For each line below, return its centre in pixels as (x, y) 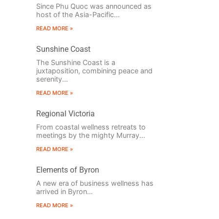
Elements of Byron (67, 170)
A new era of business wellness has (95, 183)
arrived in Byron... (64, 192)
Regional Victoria (65, 114)
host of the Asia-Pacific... (78, 15)
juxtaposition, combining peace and (94, 71)
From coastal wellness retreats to (91, 127)
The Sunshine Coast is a (76, 63)
